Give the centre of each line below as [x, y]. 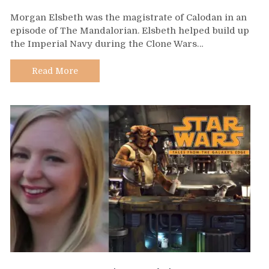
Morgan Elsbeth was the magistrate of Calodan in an [128, 18]
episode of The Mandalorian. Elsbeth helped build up [130, 31]
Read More [55, 71]
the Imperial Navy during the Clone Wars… [107, 44]
